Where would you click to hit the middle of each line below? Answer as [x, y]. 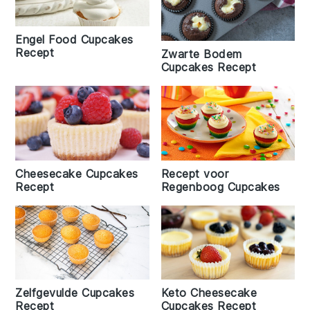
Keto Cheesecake [209, 292]
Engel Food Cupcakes [74, 39]
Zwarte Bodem [201, 54]
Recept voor [194, 173]
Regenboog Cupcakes [220, 186]
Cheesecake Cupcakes [77, 173]
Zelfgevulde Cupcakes [75, 292]
